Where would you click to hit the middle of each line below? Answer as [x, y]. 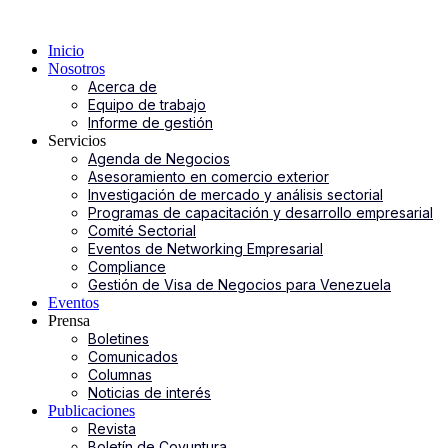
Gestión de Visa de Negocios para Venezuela [239, 284]
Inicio [66, 50]
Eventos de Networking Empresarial [205, 248]
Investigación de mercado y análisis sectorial [235, 194]
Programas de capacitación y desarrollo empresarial [260, 212]
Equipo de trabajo [147, 104]
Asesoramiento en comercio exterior [208, 176]
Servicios [77, 140]
